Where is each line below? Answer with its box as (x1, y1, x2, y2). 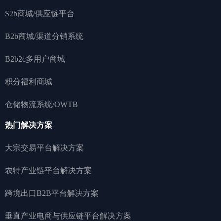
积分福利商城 (5, 77, 52, 86)
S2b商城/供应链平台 (5, 9, 74, 18)
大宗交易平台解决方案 (5, 143, 84, 152)
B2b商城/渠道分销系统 (5, 32, 83, 40)
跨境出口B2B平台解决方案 (5, 188, 99, 197)
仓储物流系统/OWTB (5, 100, 78, 109)
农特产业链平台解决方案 (5, 166, 92, 175)
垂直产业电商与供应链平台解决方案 (5, 211, 131, 220)
